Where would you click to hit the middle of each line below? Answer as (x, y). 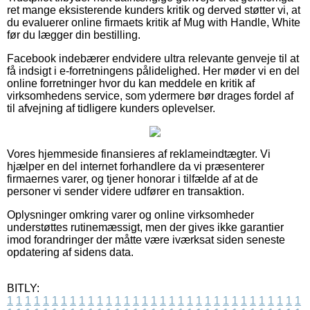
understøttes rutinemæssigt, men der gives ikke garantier (145, 227)
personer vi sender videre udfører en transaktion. (126, 191)
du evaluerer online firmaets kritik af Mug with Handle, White (154, 22)
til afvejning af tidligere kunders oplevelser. (111, 108)
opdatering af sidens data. (70, 252)
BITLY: (23, 288)
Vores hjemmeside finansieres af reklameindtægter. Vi (139, 154)
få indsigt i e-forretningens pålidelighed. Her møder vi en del (153, 71)
